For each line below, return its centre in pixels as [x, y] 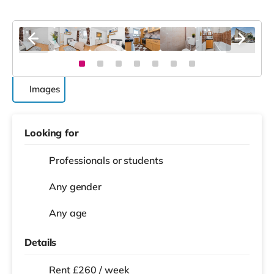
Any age [68, 213]
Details [41, 242]
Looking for [52, 132]
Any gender [75, 186]
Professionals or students [106, 160]
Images [45, 89]
